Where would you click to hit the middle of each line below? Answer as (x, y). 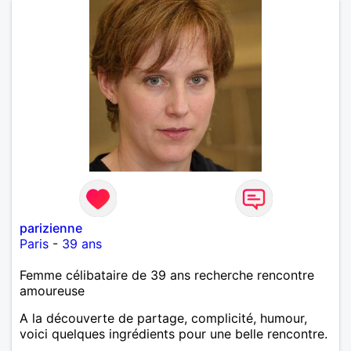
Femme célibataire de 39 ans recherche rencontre (167, 275)
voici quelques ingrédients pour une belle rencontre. (174, 333)
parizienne (51, 228)
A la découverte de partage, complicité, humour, (163, 318)
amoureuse (52, 290)
